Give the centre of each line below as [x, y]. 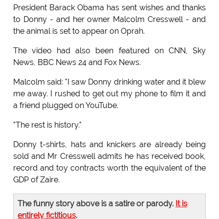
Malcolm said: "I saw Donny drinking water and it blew [109, 82]
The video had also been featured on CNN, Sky [109, 51]
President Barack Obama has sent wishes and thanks [109, 8]
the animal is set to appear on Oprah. [79, 31]
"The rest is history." [47, 125]
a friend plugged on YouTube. [66, 106]
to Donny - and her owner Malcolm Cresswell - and [109, 20]
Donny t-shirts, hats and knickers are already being [109, 145]
